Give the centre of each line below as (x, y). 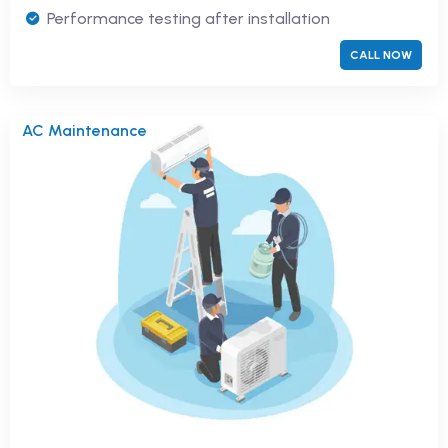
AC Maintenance (84, 130)
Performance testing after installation (188, 18)
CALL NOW (381, 54)
